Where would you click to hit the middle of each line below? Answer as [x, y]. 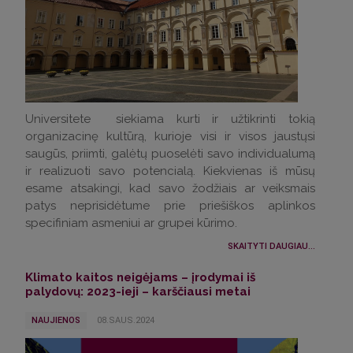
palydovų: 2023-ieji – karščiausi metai [138, 292]
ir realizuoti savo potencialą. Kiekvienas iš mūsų [170, 171]
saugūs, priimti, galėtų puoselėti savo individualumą [170, 154]
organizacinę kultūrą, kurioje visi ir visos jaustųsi [170, 137]
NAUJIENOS [56, 321]
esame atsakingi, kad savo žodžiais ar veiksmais [170, 189]
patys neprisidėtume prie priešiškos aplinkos [170, 206]
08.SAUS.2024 [126, 321]
